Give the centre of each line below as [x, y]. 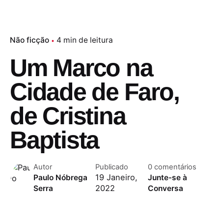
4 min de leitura [85, 40]
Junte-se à [167, 178]
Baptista [55, 140]
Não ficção [29, 40]
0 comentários [172, 167]
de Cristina [68, 116]
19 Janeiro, [116, 178]
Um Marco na [81, 68]
